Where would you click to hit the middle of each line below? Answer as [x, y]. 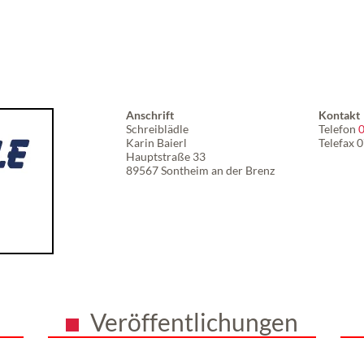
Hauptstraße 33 [166, 156]
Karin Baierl [156, 142]
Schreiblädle [157, 128]
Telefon [338, 128]
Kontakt [339, 115]
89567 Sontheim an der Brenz [200, 170]
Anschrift [150, 115]
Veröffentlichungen [194, 321]
